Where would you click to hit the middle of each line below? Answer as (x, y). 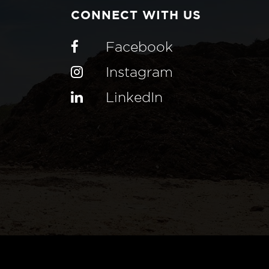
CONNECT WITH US (136, 16)
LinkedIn (134, 98)
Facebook (139, 48)
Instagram (139, 73)
